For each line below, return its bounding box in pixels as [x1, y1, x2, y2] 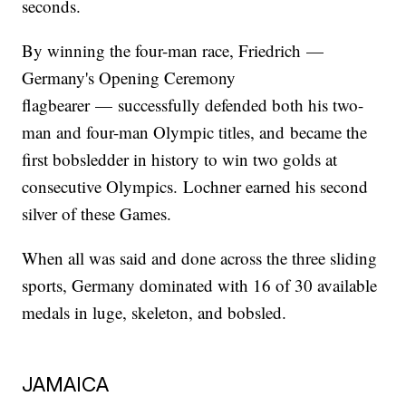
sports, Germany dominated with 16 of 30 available [22, 274, 378, 297]
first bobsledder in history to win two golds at [22, 148, 338, 171]
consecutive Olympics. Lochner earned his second [22, 175, 369, 198]
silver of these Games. [22, 202, 172, 226]
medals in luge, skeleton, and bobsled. [22, 301, 293, 324]
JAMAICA [22, 372, 110, 397]
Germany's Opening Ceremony [22, 66, 237, 90]
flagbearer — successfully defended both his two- [22, 93, 364, 117]
